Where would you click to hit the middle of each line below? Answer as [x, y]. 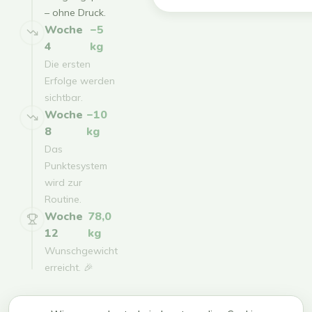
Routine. [63, 199]
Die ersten [68, 64]
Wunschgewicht [81, 250]
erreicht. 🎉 [69, 267]
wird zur [63, 182]
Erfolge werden [80, 80]
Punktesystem [76, 165]
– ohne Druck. [75, 12]
